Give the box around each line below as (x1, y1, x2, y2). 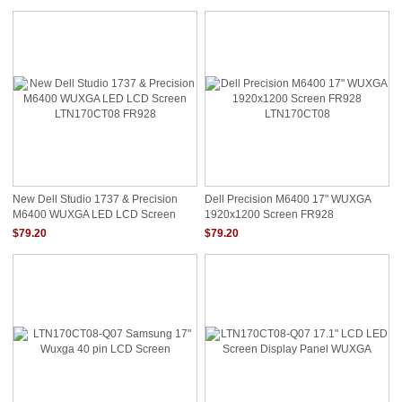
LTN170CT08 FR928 (13, 223, 114, 233)
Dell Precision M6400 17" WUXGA (205, 193, 371, 205)
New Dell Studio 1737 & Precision (13, 193, 178, 205)
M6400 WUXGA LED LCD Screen (13, 208, 176, 219)
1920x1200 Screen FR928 (205, 208, 334, 219)
